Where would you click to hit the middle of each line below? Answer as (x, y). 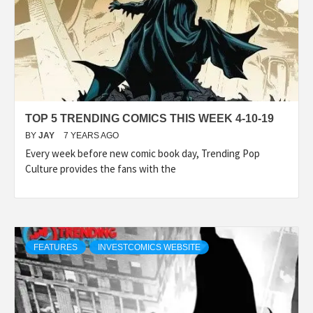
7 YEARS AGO (91, 135)
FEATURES (56, 247)
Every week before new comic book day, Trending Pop (143, 153)
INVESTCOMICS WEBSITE (149, 247)
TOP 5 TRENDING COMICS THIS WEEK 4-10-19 (150, 118)
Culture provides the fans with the (101, 168)
